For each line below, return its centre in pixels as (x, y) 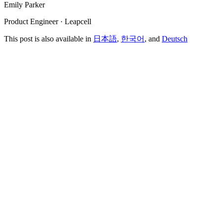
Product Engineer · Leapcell (48, 22)
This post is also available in (49, 39)
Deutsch (175, 39)
